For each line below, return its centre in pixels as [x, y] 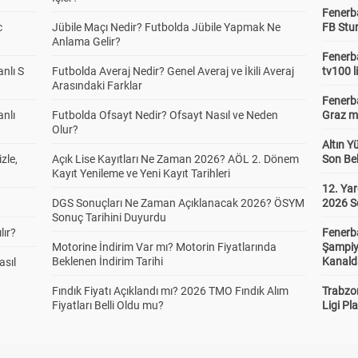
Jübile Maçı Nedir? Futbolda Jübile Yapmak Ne [166, 27]
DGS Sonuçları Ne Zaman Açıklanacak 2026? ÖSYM [178, 203]
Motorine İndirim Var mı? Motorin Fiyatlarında [164, 247]
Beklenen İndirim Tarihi [107, 261]
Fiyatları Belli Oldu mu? [107, 305]
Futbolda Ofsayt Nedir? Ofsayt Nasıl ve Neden [165, 115]
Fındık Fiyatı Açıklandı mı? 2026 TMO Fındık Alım [170, 291]
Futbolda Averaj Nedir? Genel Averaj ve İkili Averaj [173, 71]
